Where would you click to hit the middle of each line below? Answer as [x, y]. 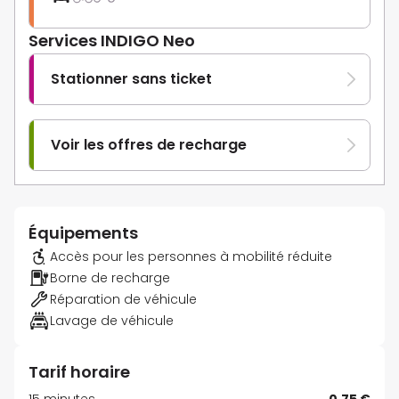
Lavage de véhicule [112, 321]
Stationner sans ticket [131, 79]
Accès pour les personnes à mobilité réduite [191, 257]
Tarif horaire [79, 372]
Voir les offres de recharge [149, 145]
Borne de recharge [110, 278]
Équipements [83, 233]
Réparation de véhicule [123, 300]
